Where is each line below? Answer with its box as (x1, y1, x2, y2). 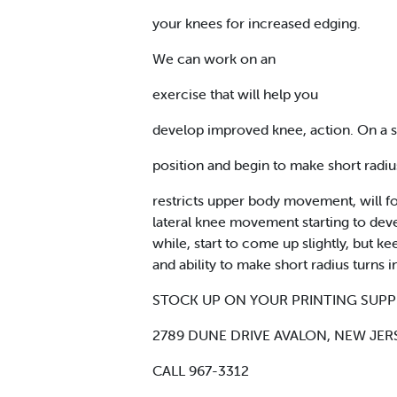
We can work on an (152, 49, 276, 67)
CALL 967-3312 (152, 361, 249, 379)
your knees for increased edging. (152, 13, 361, 32)
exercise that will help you (152, 84, 318, 103)
